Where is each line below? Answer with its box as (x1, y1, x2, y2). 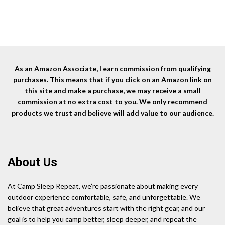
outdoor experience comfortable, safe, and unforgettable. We (8, 193, 200, 202)
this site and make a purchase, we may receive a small (24, 86, 201, 95)
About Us (8, 155, 57, 170)
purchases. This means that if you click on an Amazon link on (13, 75, 212, 84)
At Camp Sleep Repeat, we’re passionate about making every (8, 182, 198, 191)
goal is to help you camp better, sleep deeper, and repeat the (8, 215, 197, 224)
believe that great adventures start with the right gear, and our (8, 204, 205, 213)
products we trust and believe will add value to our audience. (11, 108, 214, 118)
